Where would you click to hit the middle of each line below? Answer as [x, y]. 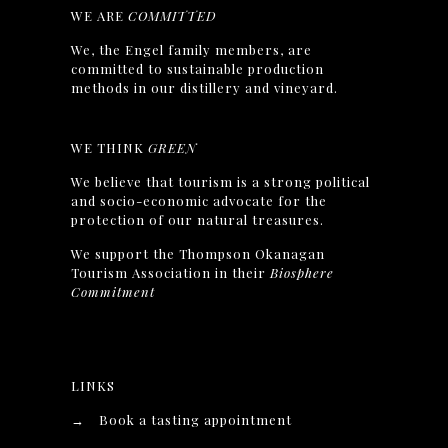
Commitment [113, 292]
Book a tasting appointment [196, 420]
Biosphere [302, 273]
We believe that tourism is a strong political [221, 182]
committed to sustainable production [198, 69]
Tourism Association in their [171, 273]
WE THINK [110, 148]
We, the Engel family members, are [192, 50]
